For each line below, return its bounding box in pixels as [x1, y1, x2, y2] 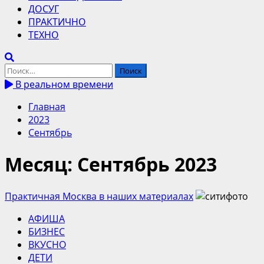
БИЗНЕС [28, 225, 65, 238]
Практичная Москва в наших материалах [5, 189, 193, 203]
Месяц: [5, 151, 77, 177]
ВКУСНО [28, 237, 66, 251]
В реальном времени [13, 78, 113, 91]
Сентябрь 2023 [77, 151, 217, 177]
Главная [28, 100, 65, 113]
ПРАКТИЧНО [28, 15, 86, 28]
